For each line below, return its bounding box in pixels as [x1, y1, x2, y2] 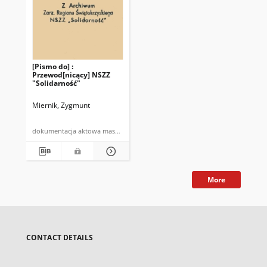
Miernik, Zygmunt [32, 100, 90, 110]
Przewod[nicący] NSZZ [32, 70, 110, 80]
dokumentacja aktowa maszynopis [103, 126, 139, 135]
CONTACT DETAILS [26, 232, 93, 243]
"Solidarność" [32, 78, 80, 88]
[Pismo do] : [32, 61, 73, 72]
